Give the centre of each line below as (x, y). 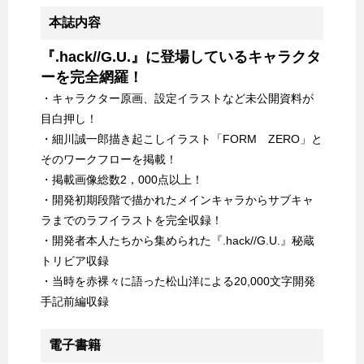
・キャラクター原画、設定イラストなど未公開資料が (177, 99)
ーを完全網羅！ (92, 78)
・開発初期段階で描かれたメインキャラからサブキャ (177, 200)
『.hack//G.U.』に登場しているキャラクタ (181, 57)
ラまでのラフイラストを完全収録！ (132, 221)
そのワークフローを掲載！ (109, 160)
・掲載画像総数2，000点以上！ (122, 180)
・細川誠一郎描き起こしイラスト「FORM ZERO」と (182, 139)
